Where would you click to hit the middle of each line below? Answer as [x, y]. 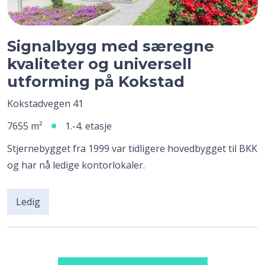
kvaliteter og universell [99, 63]
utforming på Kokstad [96, 81]
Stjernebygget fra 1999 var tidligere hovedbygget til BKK [132, 148]
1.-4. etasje [88, 126]
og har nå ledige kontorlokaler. [76, 165]
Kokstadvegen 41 [45, 103]
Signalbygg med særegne [111, 46]
